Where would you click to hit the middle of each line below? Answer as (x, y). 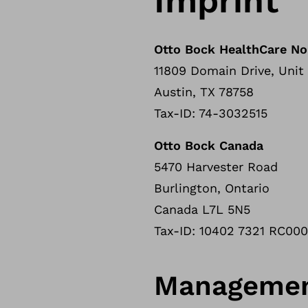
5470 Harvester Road (216, 167)
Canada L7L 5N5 (202, 209)
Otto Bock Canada (209, 145)
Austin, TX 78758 (204, 92)
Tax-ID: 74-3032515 (213, 113)
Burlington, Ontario (212, 188)
